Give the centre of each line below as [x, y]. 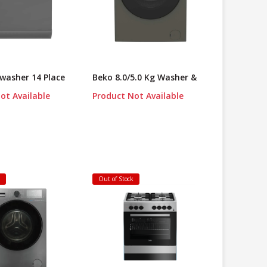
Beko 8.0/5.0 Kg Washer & [144, 77]
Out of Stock [116, 179]
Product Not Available [138, 96]
